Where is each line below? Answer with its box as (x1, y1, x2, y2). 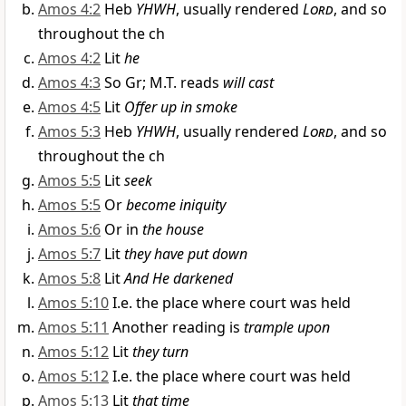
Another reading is (112, 317, 244, 338)
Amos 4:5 (38, 97, 101, 118)
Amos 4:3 (38, 72, 101, 93)
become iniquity (126, 195, 226, 216)
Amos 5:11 (38, 317, 109, 338)
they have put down (124, 244, 247, 265)
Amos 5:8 (38, 268, 101, 289)
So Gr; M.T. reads (104, 72, 223, 93)
